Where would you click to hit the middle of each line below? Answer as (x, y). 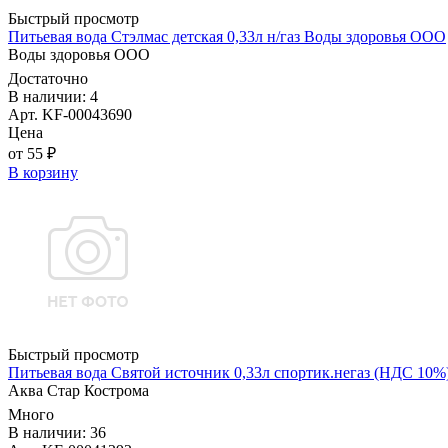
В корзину (43, 173)
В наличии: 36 (57, 433)
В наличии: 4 (53, 97)
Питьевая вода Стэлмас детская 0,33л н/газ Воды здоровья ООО (227, 37)
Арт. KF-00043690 (70, 115)
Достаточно (48, 79)
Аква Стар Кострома (78, 391)
